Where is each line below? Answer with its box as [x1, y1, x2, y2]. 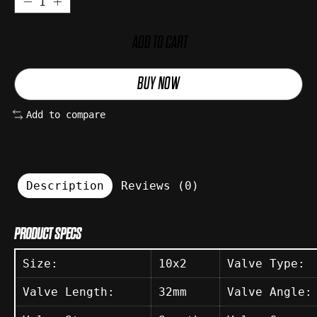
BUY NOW [137, 74, 180, 95]
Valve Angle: [227, 284, 312, 299]
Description [26, 178, 104, 192]
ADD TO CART [132, 33, 188, 54]
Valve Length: [23, 284, 115, 299]
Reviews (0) [121, 178, 199, 192]
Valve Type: [227, 256, 305, 270]
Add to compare [25, 109, 105, 121]
